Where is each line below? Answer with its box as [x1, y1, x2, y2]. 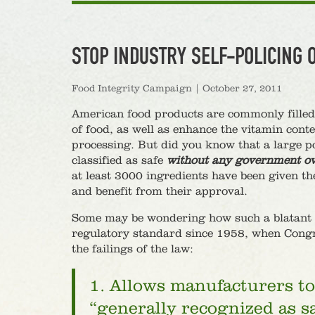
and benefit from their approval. [72, 186, 247, 198]
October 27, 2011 [202, 84, 282, 94]
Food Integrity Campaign [72, 84, 192, 94]
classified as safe [72, 155, 167, 167]
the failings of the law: [72, 243, 193, 255]
